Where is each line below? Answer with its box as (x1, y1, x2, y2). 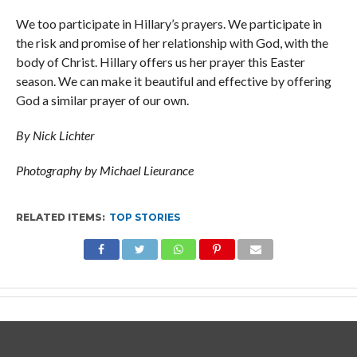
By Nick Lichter (15, 127, 95, 143)
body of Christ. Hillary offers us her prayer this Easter (15, 54, 305, 69)
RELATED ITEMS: (15, 211, 105, 223)
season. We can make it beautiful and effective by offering (15, 73, 331, 88)
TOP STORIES (108, 211, 180, 223)
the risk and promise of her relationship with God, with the (15, 35, 328, 50)
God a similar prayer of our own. (15, 92, 189, 108)
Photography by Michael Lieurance (15, 163, 194, 178)
